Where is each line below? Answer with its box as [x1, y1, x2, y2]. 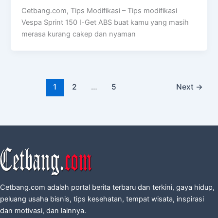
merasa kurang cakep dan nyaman [21, 29, 136, 38]
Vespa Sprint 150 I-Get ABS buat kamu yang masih [21, 18, 189, 27]
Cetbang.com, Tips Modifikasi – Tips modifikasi [21, 6, 178, 15]
